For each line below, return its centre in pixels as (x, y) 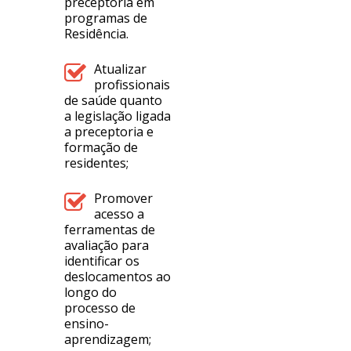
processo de (100, 308)
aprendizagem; (108, 339)
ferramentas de (110, 230)
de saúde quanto (114, 100)
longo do (91, 292)
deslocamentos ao (118, 277)
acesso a (119, 214)
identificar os (102, 261)
